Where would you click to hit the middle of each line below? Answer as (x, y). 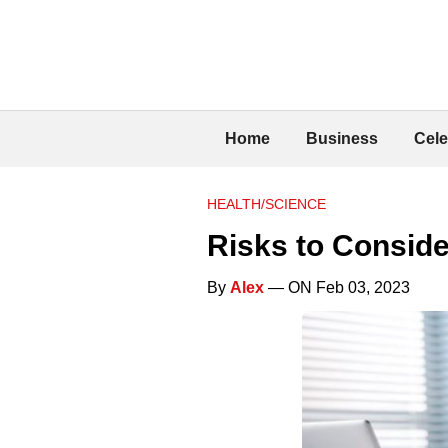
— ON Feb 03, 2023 (337, 287)
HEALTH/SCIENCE (266, 203)
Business (342, 138)
